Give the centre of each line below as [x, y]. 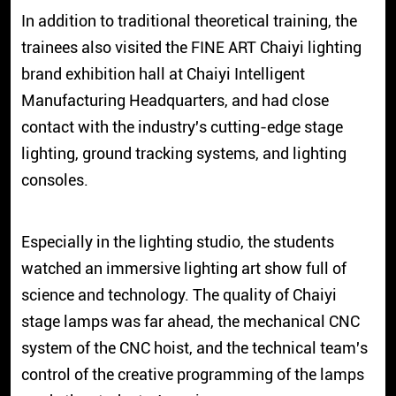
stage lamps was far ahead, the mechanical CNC [190, 321]
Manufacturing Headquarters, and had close [175, 100]
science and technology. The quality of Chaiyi [179, 294]
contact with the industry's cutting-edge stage [182, 126]
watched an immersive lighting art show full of [183, 268]
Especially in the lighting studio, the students [177, 241]
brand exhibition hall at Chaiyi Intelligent [163, 73]
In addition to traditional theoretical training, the [189, 20]
